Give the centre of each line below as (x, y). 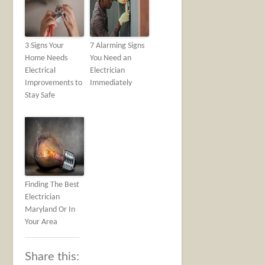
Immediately (111, 83)
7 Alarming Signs (117, 46)
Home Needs (46, 58)
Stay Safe (40, 95)
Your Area (41, 222)
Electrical (41, 70)
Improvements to (54, 83)
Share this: (52, 256)
